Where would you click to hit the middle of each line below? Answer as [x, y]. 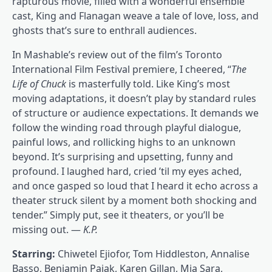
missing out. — [48, 230]
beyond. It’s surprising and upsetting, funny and [123, 157]
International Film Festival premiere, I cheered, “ [122, 70]
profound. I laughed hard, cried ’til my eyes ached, [127, 172]
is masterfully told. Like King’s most [149, 84]
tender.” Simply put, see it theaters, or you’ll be [118, 215]
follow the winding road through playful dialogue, [127, 128]
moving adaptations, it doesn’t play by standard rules [134, 99]
